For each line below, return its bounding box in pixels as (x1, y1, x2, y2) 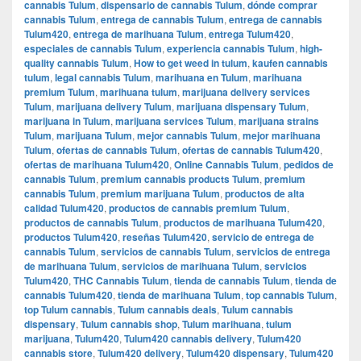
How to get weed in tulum (134, 55, 247, 70)
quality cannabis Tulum (24, 55, 129, 70)
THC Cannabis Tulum (73, 272, 169, 288)
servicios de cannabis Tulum (101, 243, 231, 259)
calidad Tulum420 (24, 200, 104, 215)
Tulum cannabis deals (118, 301, 217, 317)
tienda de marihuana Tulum (118, 287, 241, 302)
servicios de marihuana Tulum (122, 258, 259, 273)
